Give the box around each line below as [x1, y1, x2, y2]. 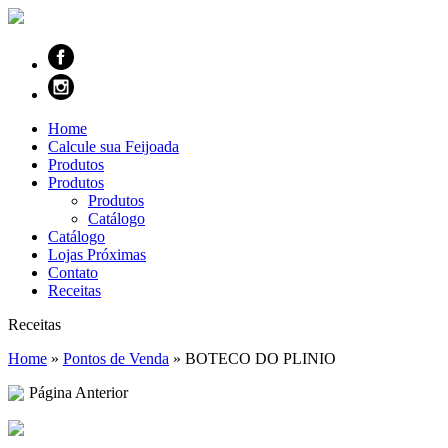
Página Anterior [29, 384, 128, 401]
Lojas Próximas [48, 246, 146, 263]
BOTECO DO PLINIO [185, 350, 336, 367]
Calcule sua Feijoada [48, 138, 179, 155]
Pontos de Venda [63, 350, 169, 367]
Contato [48, 264, 98, 281]
